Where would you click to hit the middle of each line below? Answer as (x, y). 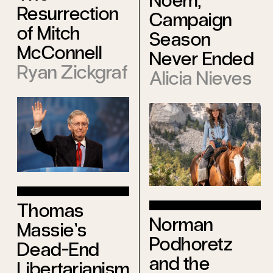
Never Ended (202, 58)
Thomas (51, 210)
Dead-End (58, 249)
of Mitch (49, 34)
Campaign (191, 19)
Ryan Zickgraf (73, 73)
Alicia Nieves (201, 78)
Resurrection (68, 14)
